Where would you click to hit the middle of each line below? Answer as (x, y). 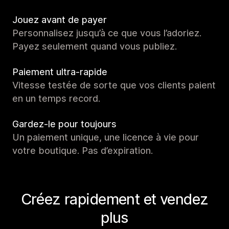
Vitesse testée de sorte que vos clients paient (114, 85)
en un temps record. (56, 99)
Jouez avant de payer (60, 20)
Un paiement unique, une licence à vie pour (106, 138)
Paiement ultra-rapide (60, 72)
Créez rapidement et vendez (114, 199)
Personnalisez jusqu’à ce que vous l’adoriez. (107, 33)
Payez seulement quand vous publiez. (95, 47)
